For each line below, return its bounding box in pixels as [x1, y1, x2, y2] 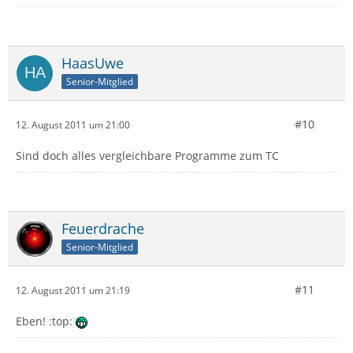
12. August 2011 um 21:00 [16, 117, 130, 132]
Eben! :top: [16, 314, 76, 329]
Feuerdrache [61, 219, 144, 238]
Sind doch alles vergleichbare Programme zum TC [16, 148, 279, 163]
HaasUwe [61, 54, 124, 72]
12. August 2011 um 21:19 [16, 283, 130, 297]
